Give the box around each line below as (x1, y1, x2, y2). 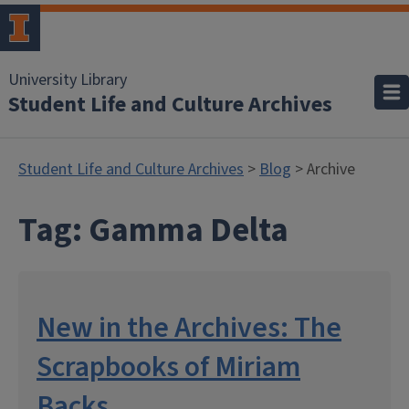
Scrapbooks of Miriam (37, 346, 300, 388)
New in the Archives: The (37, 307, 341, 349)
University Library (8, 68, 127, 91)
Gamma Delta (89, 206, 288, 255)
